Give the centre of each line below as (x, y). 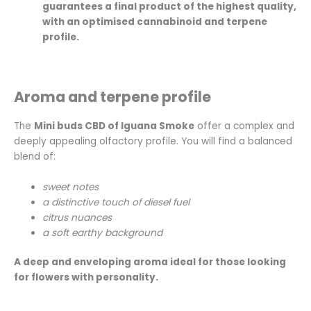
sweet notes (72, 187)
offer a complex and (244, 126)
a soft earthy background (103, 233)
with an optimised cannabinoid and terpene (155, 22)
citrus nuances (77, 217)
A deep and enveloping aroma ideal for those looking (150, 262)
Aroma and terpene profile (112, 97)
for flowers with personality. (86, 278)
